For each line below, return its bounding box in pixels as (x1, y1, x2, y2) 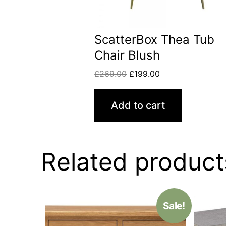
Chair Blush (94, 48, 160, 63)
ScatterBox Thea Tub (94, 32, 215, 47)
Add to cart (111, 99, 165, 112)
